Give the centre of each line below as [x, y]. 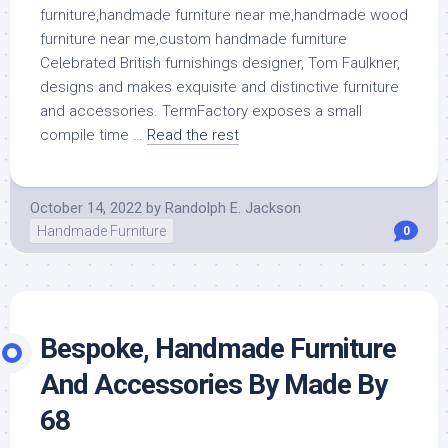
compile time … [93, 135]
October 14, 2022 [86, 208]
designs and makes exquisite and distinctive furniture [219, 87]
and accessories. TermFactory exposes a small [201, 111]
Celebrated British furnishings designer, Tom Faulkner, [220, 63]
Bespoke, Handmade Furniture [218, 348]
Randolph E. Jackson [233, 208]
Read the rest [193, 135]
